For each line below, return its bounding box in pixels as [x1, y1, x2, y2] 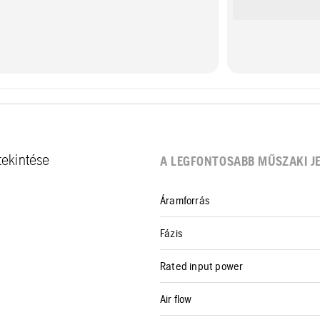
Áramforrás [160, 193, 209, 207]
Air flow [160, 291, 192, 306]
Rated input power [160, 259, 244, 273]
